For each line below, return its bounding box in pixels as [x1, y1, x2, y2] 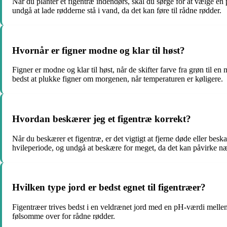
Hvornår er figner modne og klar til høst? [12, 45, 185, 56]
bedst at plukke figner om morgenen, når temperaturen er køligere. [12, 74, 223, 84]
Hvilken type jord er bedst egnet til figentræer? [12, 182, 206, 193]
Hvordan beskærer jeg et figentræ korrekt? [12, 113, 191, 124]
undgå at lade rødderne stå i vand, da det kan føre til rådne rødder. [12, 6, 221, 15]
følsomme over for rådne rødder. [12, 212, 115, 221]
